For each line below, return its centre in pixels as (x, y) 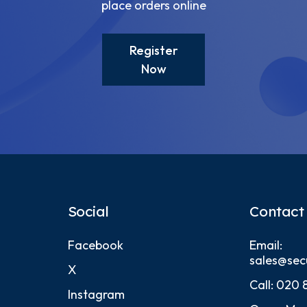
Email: (266, 245)
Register (153, 50)
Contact (277, 211)
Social (88, 211)
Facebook (95, 245)
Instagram (96, 294)
